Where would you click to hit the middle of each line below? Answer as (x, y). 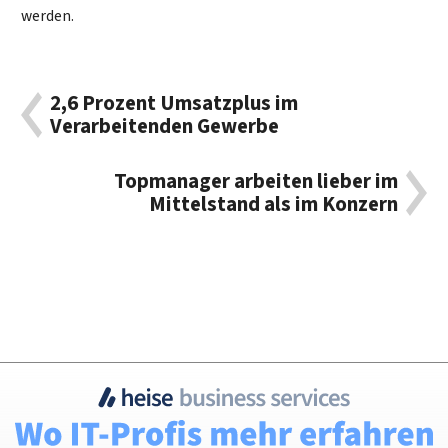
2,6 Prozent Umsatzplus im (174, 104)
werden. (47, 15)
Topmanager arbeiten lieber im (255, 181)
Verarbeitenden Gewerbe (165, 127)
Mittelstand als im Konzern (273, 204)
